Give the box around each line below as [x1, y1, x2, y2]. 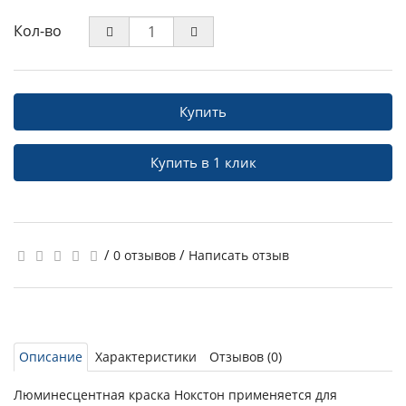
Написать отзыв [188, 246, 289, 264]
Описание [19, 348, 82, 365]
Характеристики [95, 348, 197, 365]
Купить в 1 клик [150, 153, 256, 171]
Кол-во [14, 21, 62, 41]
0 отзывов [113, 246, 176, 264]
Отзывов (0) [209, 348, 282, 365]
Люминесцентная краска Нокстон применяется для [14, 386, 337, 403]
